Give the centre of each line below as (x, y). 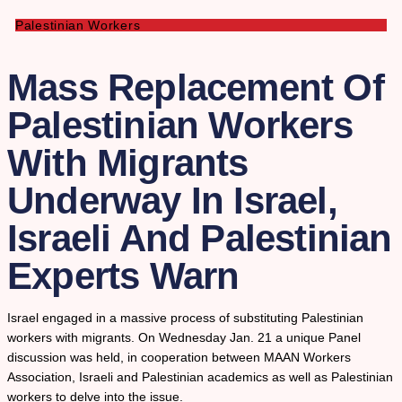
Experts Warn (123, 276)
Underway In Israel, (172, 201)
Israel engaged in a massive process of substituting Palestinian (185, 318)
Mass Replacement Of (196, 88)
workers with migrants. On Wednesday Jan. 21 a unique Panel (184, 338)
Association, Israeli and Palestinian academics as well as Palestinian (200, 377)
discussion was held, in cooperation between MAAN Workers (179, 358)
